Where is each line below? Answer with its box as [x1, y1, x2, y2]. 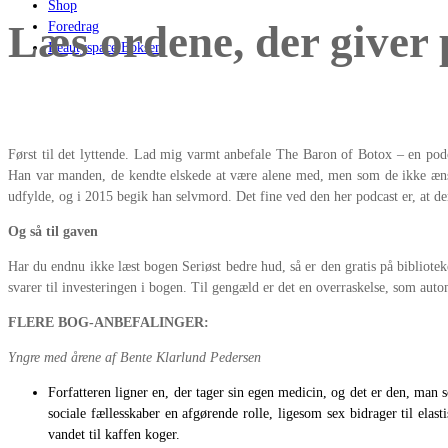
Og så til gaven [8, 223, 98, 239]
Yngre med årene [8, 349, 101, 365]
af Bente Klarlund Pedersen [105, 349, 261, 365]
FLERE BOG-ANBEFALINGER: [8, 314, 209, 330]
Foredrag [48, 19, 99, 34]
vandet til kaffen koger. [48, 426, 180, 442]
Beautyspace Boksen [48, 40, 162, 55]
